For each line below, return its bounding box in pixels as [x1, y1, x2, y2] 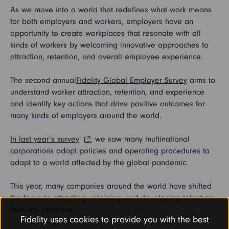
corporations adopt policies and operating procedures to [10, 146, 210, 155]
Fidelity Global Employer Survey [76, 75, 187, 85]
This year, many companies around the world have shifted [10, 181, 212, 191]
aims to [187, 75, 215, 85]
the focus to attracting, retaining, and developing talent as [10, 193, 213, 202]
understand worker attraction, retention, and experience [10, 87, 204, 97]
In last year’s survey [10, 134, 79, 144]
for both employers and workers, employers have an [10, 16, 193, 26]
